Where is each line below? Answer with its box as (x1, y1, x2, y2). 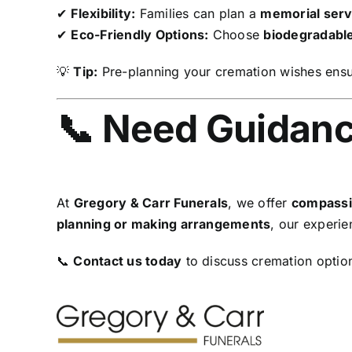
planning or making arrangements (56, 216, 271, 233)
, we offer (228, 195, 291, 211)
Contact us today (73, 253, 182, 269)
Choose (208, 27, 264, 43)
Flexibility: (71, 5, 136, 22)
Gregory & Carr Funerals (73, 195, 229, 211)
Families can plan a (135, 5, 261, 22)
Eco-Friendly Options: (71, 27, 209, 43)
